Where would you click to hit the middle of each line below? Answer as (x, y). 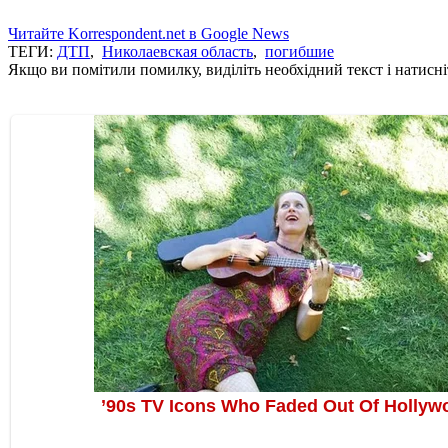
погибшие (299, 51)
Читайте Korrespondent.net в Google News (148, 33)
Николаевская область (177, 51)
